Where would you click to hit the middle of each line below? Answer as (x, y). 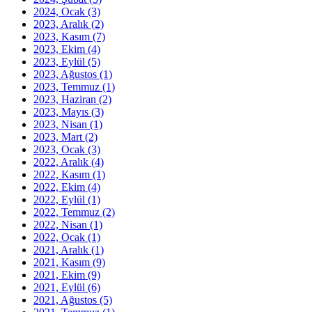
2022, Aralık (62, 162)
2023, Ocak (61, 149)
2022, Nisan (62, 224)
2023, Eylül (61, 61)
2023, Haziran (66, 99)
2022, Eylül (61, 199)
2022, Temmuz (68, 212)
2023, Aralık (62, 24)
